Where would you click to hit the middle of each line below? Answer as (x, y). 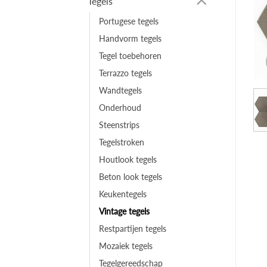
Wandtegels (120, 90)
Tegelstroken (122, 142)
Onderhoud (120, 107)
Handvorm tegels (130, 38)
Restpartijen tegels (133, 228)
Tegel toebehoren (130, 55)
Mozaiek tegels (126, 246)
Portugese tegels (129, 21)
